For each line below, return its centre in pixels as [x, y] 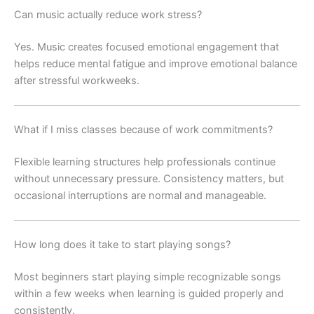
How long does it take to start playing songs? [122, 245]
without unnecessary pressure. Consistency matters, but [149, 178]
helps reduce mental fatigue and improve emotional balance [156, 63]
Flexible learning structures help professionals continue [145, 162]
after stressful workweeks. [77, 80]
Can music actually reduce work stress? [108, 14]
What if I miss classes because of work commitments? [143, 130]
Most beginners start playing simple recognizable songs [148, 277]
